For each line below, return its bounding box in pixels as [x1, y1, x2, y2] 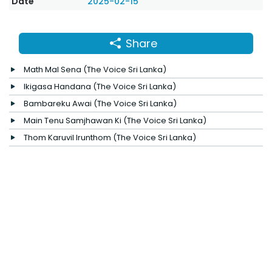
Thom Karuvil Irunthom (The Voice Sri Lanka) [24, 131, 196, 143]
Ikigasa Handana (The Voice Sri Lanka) [24, 80, 176, 92]
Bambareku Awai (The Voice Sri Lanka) [24, 97, 177, 109]
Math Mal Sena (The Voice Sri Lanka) [24, 63, 166, 75]
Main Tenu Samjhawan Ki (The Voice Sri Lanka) [24, 114, 206, 126]
